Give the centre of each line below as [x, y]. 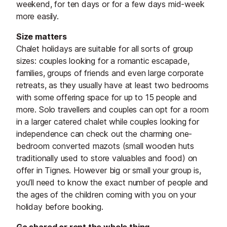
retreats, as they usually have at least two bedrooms [112, 85]
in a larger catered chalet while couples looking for [108, 122]
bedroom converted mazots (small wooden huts [105, 146]
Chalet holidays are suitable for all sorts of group [105, 49]
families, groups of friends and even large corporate [110, 73]
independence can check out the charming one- [104, 134]
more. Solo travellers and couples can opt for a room [112, 110]
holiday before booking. [60, 207]
